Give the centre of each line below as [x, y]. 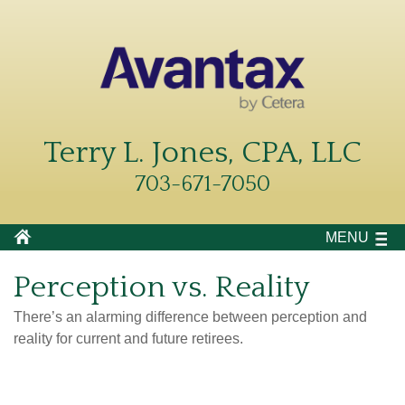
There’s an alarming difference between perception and [190, 316]
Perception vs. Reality [162, 287]
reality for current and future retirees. [128, 338]
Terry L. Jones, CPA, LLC [202, 152]
